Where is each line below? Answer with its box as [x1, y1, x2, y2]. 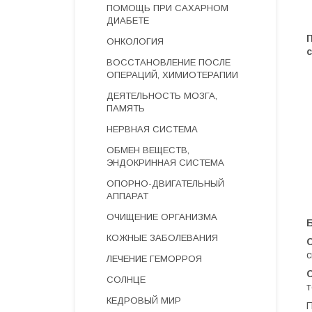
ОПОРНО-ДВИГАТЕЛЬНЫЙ [107, 178, 224, 189]
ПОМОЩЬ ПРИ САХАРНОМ [107, 3, 228, 13]
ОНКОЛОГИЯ [107, 36, 164, 47]
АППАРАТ [107, 191, 148, 201]
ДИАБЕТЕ [107, 15, 149, 26]
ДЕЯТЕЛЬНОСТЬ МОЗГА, [107, 91, 217, 101]
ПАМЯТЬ [107, 103, 145, 114]
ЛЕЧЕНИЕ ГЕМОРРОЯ [107, 253, 202, 264]
